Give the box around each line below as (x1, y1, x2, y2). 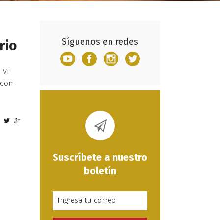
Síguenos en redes (62, 36, 138, 47)
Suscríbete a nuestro (53, 151, 147, 163)
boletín (83, 165, 116, 177)
